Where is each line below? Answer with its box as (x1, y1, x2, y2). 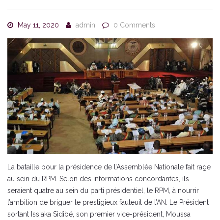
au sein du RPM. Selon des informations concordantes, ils (7, 174, 189, 183)
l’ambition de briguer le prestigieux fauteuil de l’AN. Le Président (7, 198, 209, 206)
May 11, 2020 (16, 21, 59, 29)
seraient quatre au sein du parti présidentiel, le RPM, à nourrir (7, 186, 199, 194)
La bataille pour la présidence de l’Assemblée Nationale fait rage (7, 163, 211, 171)
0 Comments (113, 21, 155, 29)
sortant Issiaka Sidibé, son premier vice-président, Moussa (7, 210, 191, 218)
